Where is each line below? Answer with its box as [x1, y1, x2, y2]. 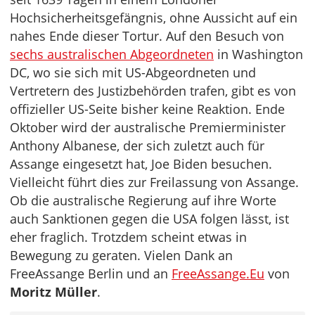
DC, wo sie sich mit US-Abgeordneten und [10, 64, 256, 82]
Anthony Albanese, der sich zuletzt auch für [10, 137, 264, 155]
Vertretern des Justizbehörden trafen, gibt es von [10, 82, 296, 100]
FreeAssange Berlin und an [10, 265, 172, 283]
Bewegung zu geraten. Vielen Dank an [10, 247, 233, 264]
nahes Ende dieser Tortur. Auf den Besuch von [10, 27, 284, 45]
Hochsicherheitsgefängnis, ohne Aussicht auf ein [10, 9, 297, 27]
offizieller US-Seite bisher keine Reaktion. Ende [10, 101, 285, 118]
